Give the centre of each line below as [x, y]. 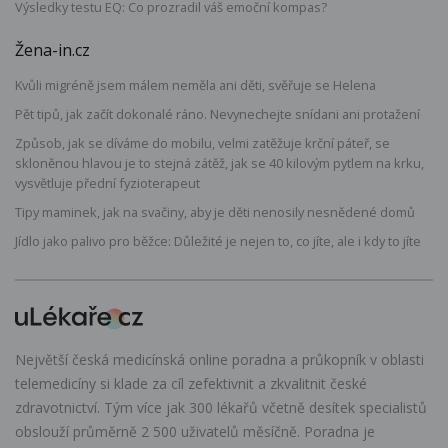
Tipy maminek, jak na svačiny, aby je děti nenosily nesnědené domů [215, 212]
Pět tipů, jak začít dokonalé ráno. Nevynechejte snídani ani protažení [217, 113]
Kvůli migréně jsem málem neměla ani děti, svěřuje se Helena [195, 84]
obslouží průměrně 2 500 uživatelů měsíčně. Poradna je [195, 431]
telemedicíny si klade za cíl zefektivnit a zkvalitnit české [191, 383]
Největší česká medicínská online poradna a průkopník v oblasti [219, 359]
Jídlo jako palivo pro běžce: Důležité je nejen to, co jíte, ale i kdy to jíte [218, 241]
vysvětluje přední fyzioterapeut [107, 182]
